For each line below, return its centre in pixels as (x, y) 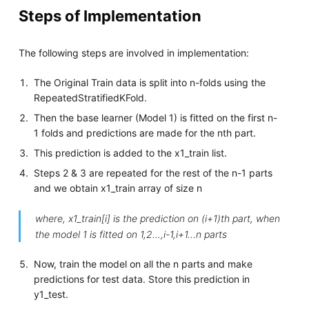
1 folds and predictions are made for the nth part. (145, 133)
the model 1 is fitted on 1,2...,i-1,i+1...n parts (131, 235)
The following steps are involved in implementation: (133, 53)
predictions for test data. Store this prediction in (142, 279)
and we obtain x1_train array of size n (118, 188)
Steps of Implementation (110, 16)
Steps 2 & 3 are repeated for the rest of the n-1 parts (153, 173)
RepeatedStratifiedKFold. (91, 98)
